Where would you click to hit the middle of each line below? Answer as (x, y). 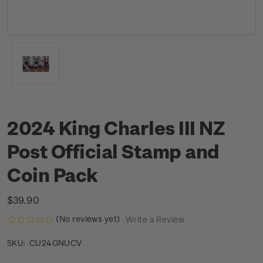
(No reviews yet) (88, 219)
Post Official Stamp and (113, 151)
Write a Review (155, 220)
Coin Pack (53, 174)
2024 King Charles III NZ (116, 127)
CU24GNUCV (55, 243)
